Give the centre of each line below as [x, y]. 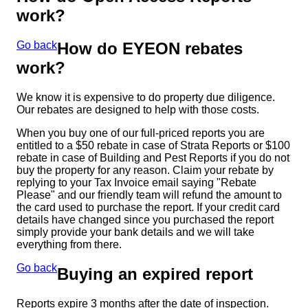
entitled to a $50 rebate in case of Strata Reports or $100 [153, 146]
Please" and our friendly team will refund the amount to [149, 195]
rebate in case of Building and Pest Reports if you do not [153, 158]
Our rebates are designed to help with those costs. [138, 110]
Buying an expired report [155, 274]
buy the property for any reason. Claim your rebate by [145, 170]
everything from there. [69, 245]
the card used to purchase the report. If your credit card [148, 208]
